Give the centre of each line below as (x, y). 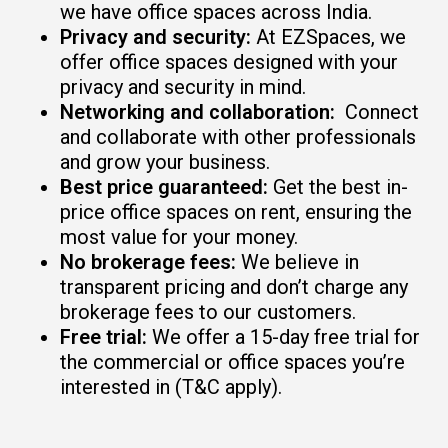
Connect (382, 112)
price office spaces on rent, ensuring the (236, 212)
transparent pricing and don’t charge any (234, 287)
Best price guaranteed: (164, 187)
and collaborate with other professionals (238, 137)
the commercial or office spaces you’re (232, 362)
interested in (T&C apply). (171, 387)
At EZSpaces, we (328, 37)
